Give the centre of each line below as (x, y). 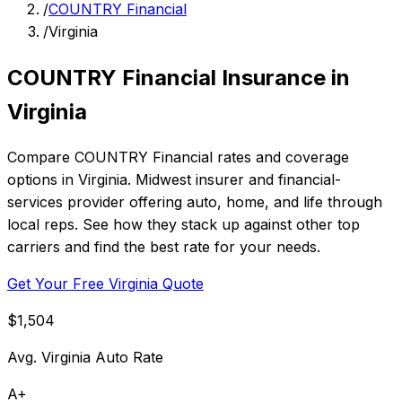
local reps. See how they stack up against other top (184, 225)
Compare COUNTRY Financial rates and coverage (178, 157)
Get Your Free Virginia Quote (105, 284)
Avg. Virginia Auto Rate (85, 358)
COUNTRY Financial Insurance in (179, 77)
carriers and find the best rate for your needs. (164, 247)
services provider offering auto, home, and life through (195, 202)
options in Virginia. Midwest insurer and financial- (174, 180)
